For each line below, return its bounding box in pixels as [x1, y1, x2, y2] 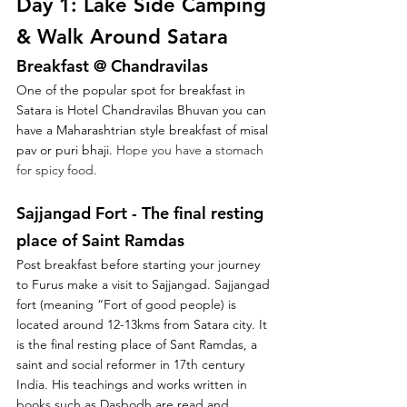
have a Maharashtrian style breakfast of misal [16, 122, 272, 139]
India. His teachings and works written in [16, 376, 251, 393]
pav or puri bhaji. [16, 142, 116, 159]
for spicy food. [16, 162, 97, 179]
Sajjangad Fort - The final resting [16, 203, 268, 224]
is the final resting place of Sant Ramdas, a [16, 336, 261, 353]
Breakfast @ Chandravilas [16, 55, 213, 77]
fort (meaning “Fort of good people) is [16, 296, 240, 313]
